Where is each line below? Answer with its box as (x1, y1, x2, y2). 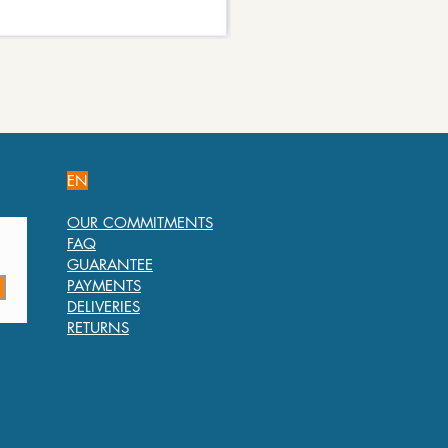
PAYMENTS (67, 276, 141, 295)
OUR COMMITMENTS (67, 213, 213, 232)
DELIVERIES (67, 297, 140, 316)
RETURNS (67, 318, 129, 337)
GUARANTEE (67, 255, 153, 274)
